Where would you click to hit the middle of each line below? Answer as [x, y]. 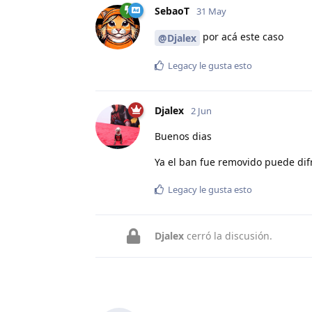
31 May [211, 11]
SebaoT [172, 10]
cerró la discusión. [228, 235]
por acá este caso [242, 36]
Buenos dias [183, 136]
